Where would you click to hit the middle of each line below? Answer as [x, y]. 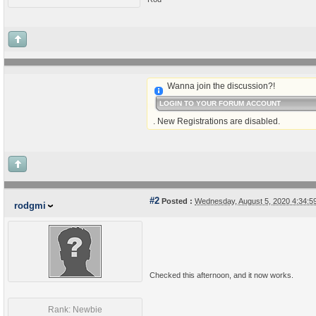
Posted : [176, 201]
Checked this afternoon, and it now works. [221, 275]
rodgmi [30, 206]
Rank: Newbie [75, 310]
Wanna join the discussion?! [221, 86]
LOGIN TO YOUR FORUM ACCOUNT [220, 103]
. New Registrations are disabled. [217, 121]
